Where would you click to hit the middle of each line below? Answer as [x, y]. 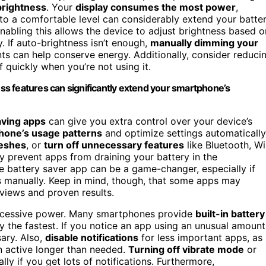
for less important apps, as [200, 237]
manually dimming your [204, 42]
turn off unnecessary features [114, 145]
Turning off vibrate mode [186, 249]
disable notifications [92, 237]
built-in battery [230, 213]
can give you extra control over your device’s [149, 121]
